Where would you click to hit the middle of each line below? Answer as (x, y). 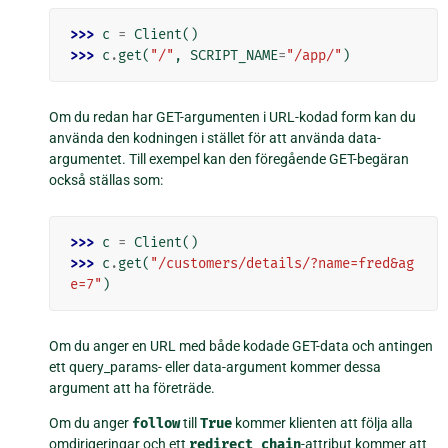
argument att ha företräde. (132, 387)
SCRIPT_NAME (234, 55)
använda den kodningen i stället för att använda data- (215, 137)
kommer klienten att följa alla (323, 422)
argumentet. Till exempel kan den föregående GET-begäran (229, 158)
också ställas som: (106, 179)
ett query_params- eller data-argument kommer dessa (215, 366)
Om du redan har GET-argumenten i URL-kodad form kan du (233, 116)
